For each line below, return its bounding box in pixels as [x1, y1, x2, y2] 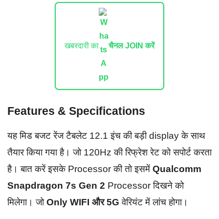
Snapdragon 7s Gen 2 [7, 180, 105, 191]
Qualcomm [153, 163, 201, 174]
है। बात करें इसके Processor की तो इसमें [7, 163, 153, 174]
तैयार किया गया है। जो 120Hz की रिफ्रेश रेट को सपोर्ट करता [7, 147, 212, 157]
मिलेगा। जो [7, 197, 46, 207]
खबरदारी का [65, 41, 99, 50]
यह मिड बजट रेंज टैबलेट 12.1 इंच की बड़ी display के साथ [7, 130, 205, 141]
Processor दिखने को [105, 180, 184, 191]
